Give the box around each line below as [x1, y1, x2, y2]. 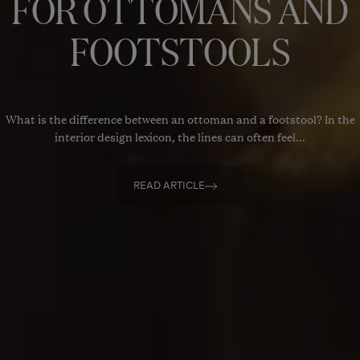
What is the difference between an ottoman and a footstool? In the [5, 109, 355, 128]
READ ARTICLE [133, 181, 205, 191]
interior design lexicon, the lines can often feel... [55, 127, 305, 145]
